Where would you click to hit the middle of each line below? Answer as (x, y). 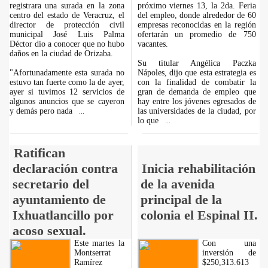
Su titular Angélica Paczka (197, 63)
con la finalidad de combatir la (197, 82)
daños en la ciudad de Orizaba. (61, 54)
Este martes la (99, 243)
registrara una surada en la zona (67, 6)
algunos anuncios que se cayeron (67, 101)
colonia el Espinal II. (199, 215)
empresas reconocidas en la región (197, 25)
